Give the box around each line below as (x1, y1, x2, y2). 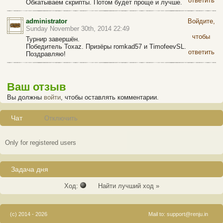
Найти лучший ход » (86, 182, 159, 190)
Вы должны (7, 94, 44, 101)
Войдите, (187, 17, 215, 25)
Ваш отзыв (7, 81, 66, 93)
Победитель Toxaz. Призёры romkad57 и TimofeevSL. (26, 43, 186, 50)
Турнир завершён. (26, 35, 80, 43)
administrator (26, 17, 67, 25)
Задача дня (11, 165, 48, 173)
